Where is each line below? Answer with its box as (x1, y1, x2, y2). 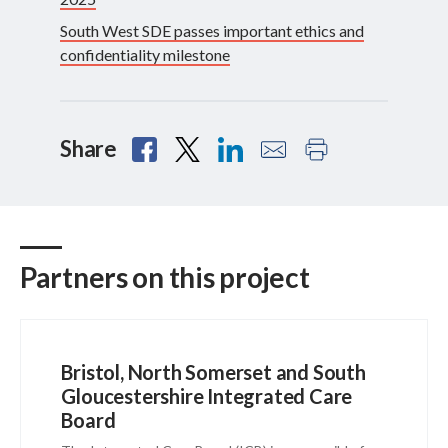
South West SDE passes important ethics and (60, 21, 364, 41)
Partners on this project (20, 260, 310, 295)
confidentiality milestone (60, 45, 230, 65)
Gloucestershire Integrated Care (61, 384, 353, 409)
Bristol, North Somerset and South (61, 360, 366, 385)
